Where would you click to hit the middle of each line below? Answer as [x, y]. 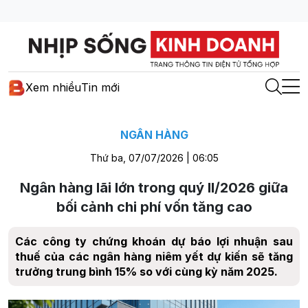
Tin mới [100, 88]
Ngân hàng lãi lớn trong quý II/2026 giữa [154, 187]
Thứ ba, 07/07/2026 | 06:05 [154, 157]
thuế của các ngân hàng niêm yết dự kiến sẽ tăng [154, 256]
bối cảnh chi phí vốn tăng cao [154, 207]
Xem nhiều [53, 88]
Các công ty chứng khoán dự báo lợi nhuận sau [154, 241]
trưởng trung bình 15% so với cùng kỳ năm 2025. [146, 271]
